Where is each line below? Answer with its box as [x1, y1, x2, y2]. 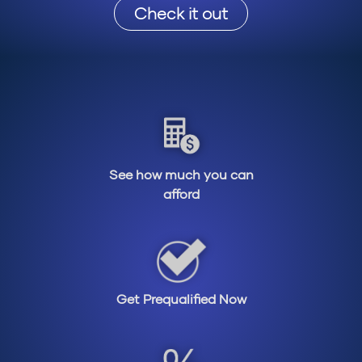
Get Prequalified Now [116, 291, 246, 307]
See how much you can [108, 166, 254, 183]
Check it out [134, 3, 228, 23]
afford [162, 186, 200, 202]
